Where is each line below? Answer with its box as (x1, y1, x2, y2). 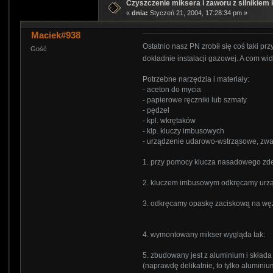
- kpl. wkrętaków (143, 116, 196, 126)
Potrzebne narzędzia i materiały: (143, 75, 250, 84)
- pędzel (143, 106, 170, 115)
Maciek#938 (30, 30, 80, 41)
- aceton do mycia (143, 85, 202, 94)
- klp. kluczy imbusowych (143, 127, 225, 136)
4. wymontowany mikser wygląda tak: (143, 230, 266, 239)
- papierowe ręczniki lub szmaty (143, 96, 247, 105)
